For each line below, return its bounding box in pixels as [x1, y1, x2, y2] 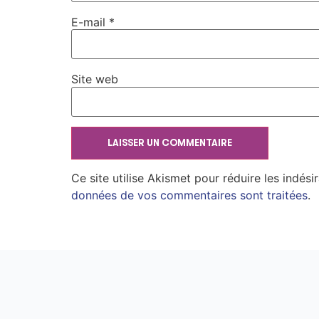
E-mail [71, 14, 109, 29]
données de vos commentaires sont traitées [71, 188, 308, 203]
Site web [71, 72, 118, 87]
